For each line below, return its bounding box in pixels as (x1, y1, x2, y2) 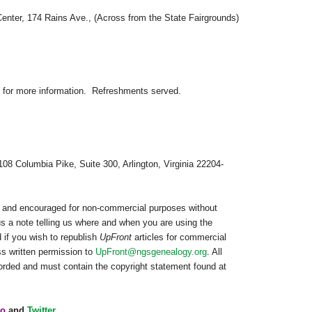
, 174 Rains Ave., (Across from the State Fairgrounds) (22, 13, 242, 24)
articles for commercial (134, 232, 226, 243)
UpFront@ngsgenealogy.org (95, 247, 207, 258)
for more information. (3, 86, 92, 97)
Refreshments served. (92, 86, 181, 97)
